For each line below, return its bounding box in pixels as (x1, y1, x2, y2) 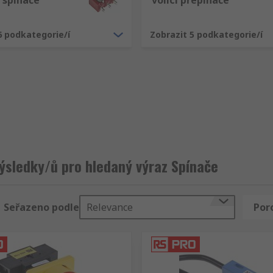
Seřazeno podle (4, 200, 79, 214)
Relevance (87, 200, 133, 214)
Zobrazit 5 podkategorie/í (150, 29, 263, 40)
